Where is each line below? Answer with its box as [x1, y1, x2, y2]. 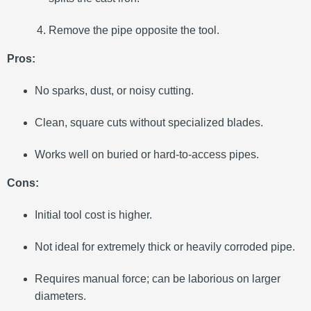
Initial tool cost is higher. [35, 209, 152, 221]
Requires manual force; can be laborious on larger [35, 273, 280, 285]
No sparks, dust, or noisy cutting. [35, 85, 194, 97]
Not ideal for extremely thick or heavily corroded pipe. [35, 241, 295, 253]
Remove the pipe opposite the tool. [49, 24, 219, 37]
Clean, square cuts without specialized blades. [35, 117, 263, 129]
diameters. [35, 290, 86, 303]
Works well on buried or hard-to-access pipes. [35, 149, 259, 161]
